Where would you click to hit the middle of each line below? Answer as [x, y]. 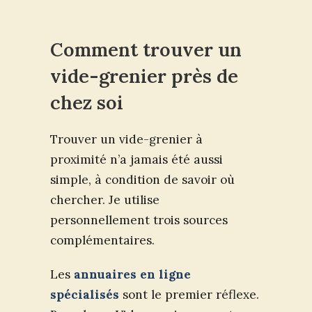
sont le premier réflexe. [189, 295]
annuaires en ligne [132, 275]
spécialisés [85, 295]
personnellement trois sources [139, 220]
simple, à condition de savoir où [142, 180]
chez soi [87, 103]
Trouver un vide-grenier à [126, 140]
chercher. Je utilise [105, 200]
